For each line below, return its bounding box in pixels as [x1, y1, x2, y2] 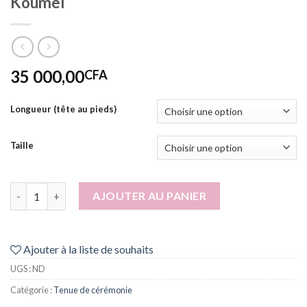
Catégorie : [10, 284, 53, 296]
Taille [10, 140, 34, 151]
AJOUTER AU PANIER [93, 189, 207, 203]
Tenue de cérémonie [53, 284, 132, 296]
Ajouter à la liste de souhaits [23, 243, 153, 256]
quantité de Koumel [10, 184, 103, 196]
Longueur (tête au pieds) [10, 103, 116, 115]
